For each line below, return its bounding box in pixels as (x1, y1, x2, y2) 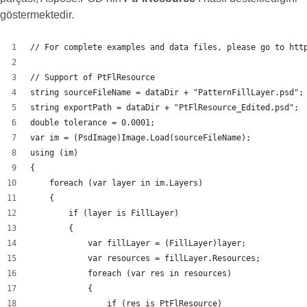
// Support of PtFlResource (30, 73, 155, 82)
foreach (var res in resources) (30, 269, 232, 278)
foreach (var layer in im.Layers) (30, 178, 203, 188)
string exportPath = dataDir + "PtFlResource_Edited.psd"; (30, 103, 299, 112)
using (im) (30, 148, 78, 158)
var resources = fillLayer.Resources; (30, 254, 260, 263)
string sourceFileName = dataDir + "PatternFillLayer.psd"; (30, 88, 304, 97)
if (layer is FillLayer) (30, 208, 179, 218)
